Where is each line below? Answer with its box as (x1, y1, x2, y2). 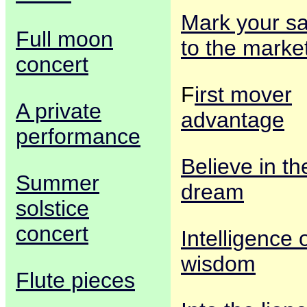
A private (16, 98, 101, 123)
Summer (16, 170, 99, 195)
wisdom (181, 251, 256, 277)
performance (16, 123, 140, 149)
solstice (16, 195, 89, 221)
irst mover (195, 82, 292, 107)
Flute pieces (16, 267, 135, 293)
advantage (181, 107, 284, 132)
